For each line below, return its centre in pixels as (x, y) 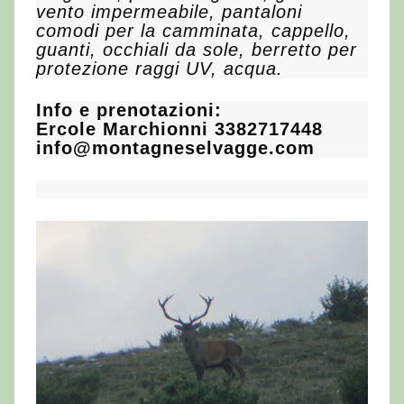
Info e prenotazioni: (129, 110)
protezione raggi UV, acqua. (160, 68)
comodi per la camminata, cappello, (193, 30)
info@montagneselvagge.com (175, 147)
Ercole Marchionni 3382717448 (179, 129)
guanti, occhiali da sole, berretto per (197, 49)
